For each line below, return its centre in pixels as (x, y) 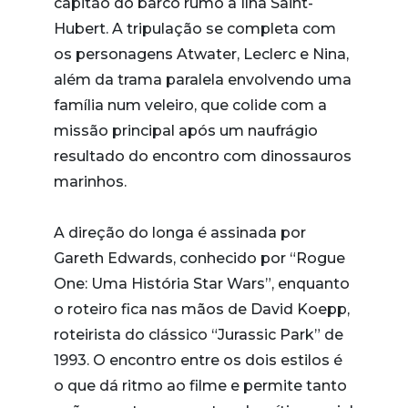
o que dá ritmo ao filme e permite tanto (200, 386)
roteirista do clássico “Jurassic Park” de (199, 335)
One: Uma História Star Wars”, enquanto (202, 284)
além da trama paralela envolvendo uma (203, 80)
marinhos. (90, 182)
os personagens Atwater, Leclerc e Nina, (201, 54)
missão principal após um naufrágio (186, 131)
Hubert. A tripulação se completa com (195, 29)
